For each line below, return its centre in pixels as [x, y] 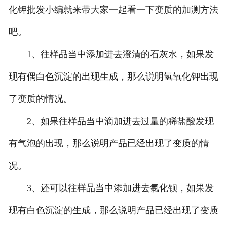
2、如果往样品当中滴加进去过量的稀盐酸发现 [111, 121]
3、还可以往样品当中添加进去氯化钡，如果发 [111, 188]
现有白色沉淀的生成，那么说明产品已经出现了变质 [113, 211]
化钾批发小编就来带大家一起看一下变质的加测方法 [113, 10]
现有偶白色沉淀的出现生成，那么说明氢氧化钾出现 [113, 77]
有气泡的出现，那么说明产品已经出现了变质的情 [109, 144]
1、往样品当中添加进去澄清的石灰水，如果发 [111, 54]
